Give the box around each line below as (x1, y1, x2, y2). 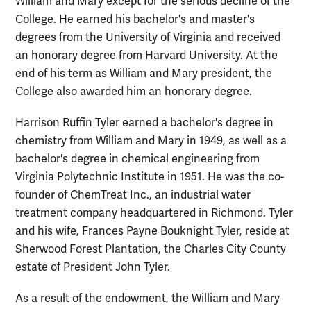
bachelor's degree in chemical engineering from (15, 151, 260, 166)
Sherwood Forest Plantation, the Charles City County (15, 242, 286, 256)
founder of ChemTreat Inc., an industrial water (15, 187, 251, 202)
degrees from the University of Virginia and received (15, 30, 280, 44)
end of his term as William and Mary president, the (15, 66, 272, 81)
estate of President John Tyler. (15, 260, 170, 274)
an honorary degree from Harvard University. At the (15, 48, 278, 62)
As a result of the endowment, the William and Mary (15, 292, 280, 306)
